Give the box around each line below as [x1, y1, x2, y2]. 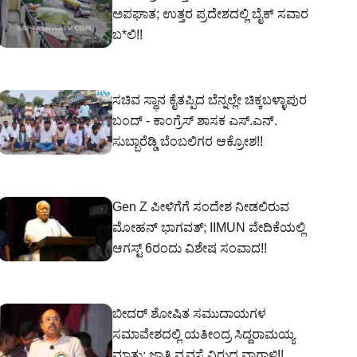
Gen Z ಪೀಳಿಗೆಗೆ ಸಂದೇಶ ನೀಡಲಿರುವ [112, 200, 289, 214]
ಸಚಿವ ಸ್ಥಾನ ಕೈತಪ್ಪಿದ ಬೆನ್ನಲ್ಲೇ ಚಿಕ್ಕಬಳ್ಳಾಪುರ [112, 93, 307, 107]
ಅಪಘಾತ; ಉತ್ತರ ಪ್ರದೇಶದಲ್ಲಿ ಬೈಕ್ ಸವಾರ [112, 7, 308, 21]
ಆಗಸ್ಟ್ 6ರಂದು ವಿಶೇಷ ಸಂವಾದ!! [112, 241, 267, 255]
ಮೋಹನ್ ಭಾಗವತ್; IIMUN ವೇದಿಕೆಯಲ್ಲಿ [112, 221, 305, 234]
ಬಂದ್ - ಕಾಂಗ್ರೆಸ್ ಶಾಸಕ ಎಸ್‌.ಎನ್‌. [112, 114, 277, 127]
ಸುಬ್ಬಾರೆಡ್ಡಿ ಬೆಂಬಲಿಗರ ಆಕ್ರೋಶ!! [112, 135, 263, 148]
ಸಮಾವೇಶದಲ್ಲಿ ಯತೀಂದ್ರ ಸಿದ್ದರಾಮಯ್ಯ [112, 328, 295, 341]
